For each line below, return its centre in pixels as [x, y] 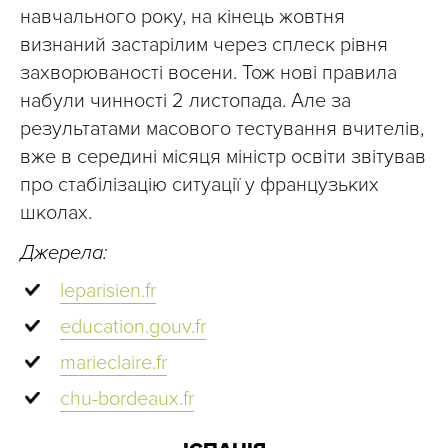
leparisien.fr [108, 291]
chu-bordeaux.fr [127, 399]
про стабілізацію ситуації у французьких [199, 185]
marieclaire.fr [113, 363]
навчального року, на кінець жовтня [182, 17]
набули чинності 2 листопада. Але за [185, 101]
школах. [56, 213]
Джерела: [63, 253]
